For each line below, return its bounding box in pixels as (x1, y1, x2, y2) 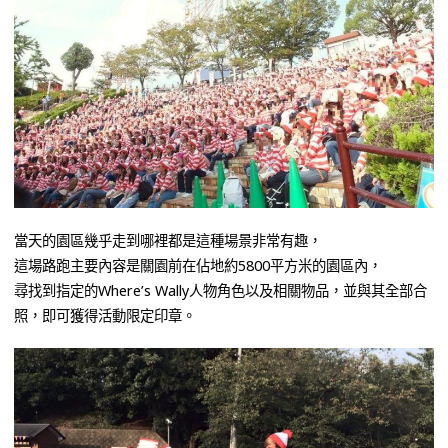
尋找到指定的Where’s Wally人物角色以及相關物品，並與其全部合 (14, 281, 427, 301)
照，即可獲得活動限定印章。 (14, 306, 196, 326)
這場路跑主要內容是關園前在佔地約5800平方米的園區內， (14, 256, 382, 276)
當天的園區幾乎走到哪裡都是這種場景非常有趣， (14, 231, 322, 251)
